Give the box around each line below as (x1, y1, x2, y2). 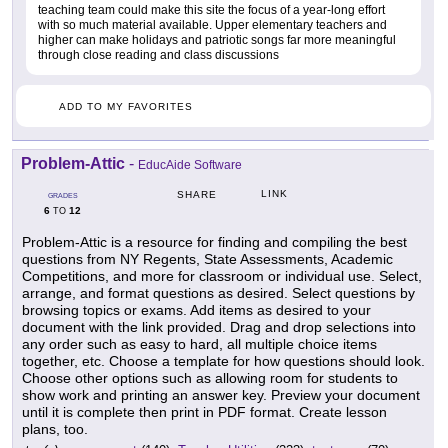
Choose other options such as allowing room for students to (22, 370, 398, 387)
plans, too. (22, 421, 88, 438)
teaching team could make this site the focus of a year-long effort (38, 3, 385, 18)
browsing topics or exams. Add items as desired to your (22, 302, 371, 319)
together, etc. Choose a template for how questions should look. (22, 353, 425, 370)
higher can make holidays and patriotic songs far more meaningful (38, 33, 396, 48)
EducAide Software (138, 158, 242, 173)
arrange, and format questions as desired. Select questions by (22, 285, 415, 302)
